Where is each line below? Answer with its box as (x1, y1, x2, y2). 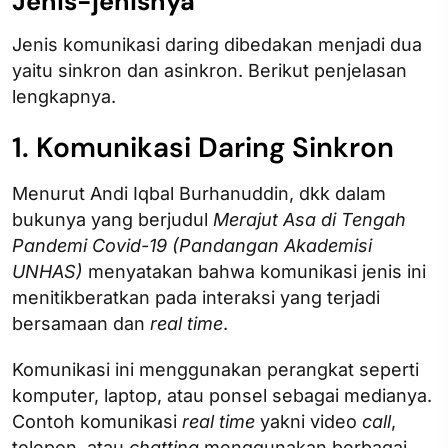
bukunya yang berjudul (12, 209, 213, 231)
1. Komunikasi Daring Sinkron (12, 129, 394, 167)
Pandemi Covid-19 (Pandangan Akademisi (12, 235, 372, 257)
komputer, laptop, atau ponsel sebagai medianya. (12, 385, 432, 407)
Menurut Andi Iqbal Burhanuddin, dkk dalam (12, 183, 386, 205)
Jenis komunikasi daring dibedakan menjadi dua (12, 34, 422, 56)
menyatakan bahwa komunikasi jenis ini (83, 261, 426, 283)
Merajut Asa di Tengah (213, 209, 406, 231)
